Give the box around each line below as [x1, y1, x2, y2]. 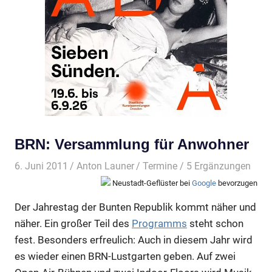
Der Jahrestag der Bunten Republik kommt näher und [15, 201, 256, 214]
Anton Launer [76, 160, 135, 172]
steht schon [187, 217, 243, 230]
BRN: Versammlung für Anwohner [15, 135, 249, 152]
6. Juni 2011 [15, 160, 68, 172]
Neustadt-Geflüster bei [110, 178, 192, 188]
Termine [143, 160, 178, 172]
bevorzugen [216, 178, 257, 188]
